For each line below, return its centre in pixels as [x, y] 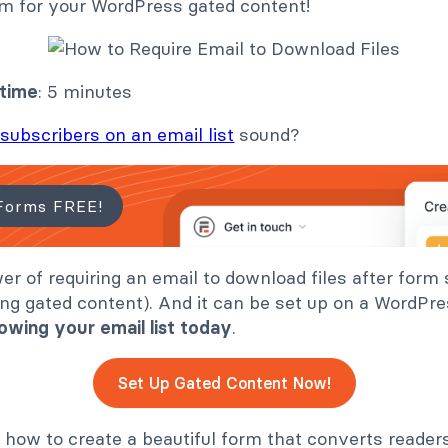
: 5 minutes [85, 92]
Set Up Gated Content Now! [224, 383]
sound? [267, 135]
